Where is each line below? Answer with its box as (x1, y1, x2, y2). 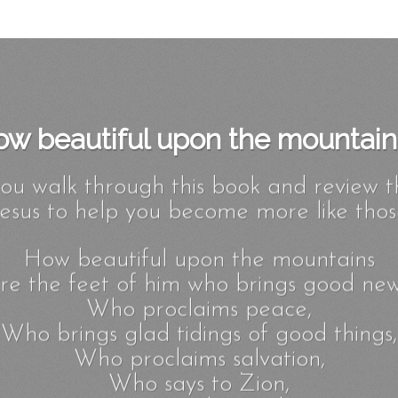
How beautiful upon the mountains (23, 253, 375, 278)
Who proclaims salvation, (73, 353, 325, 378)
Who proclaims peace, (86, 303, 312, 328)
